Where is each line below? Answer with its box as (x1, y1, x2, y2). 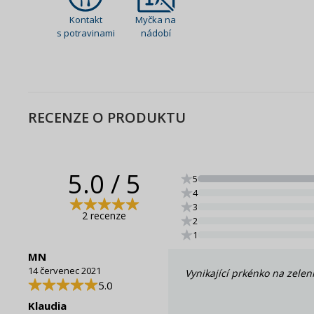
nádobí (140, 26, 171, 39)
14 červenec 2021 (28, 264, 101, 277)
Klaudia (28, 298, 67, 313)
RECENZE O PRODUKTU (28, 108, 186, 128)
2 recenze (82, 209, 127, 223)
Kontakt (69, 13, 102, 26)
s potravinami (56, 26, 115, 39)
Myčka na (135, 13, 176, 26)
